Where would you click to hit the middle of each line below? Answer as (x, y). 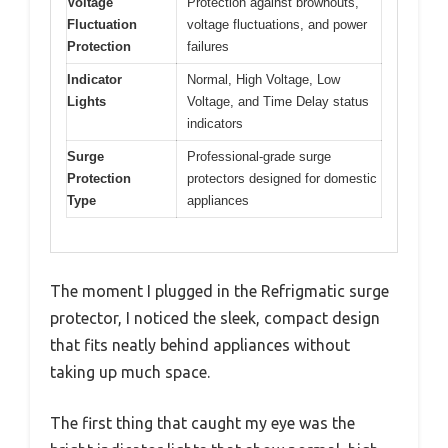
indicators (215, 123)
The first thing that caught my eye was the (202, 423)
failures (208, 46)
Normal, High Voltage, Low (263, 79)
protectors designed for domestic (282, 178)
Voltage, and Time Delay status (278, 101)
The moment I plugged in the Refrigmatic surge (219, 291)
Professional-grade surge (259, 156)
